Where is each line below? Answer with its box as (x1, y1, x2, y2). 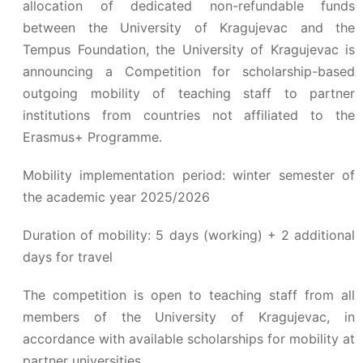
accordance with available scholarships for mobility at (23, 331, 355, 347)
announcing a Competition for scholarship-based (23, 63, 355, 79)
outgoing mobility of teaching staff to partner (23, 85, 355, 101)
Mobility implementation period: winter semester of (23, 167, 355, 183)
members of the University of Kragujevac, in (23, 309, 355, 325)
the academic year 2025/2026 (23, 189, 210, 205)
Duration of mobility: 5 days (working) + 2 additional (23, 227, 355, 243)
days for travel (23, 249, 113, 265)
